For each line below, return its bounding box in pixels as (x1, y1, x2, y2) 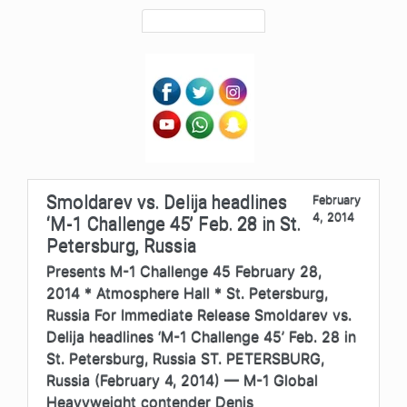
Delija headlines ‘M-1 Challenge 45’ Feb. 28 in (46, 326, 356, 345)
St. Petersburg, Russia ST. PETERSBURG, (46, 348, 324, 367)
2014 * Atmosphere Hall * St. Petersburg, (46, 283, 328, 302)
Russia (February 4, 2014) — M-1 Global (46, 370, 318, 389)
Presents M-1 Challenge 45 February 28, (46, 261, 322, 280)
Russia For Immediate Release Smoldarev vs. (46, 304, 352, 323)
